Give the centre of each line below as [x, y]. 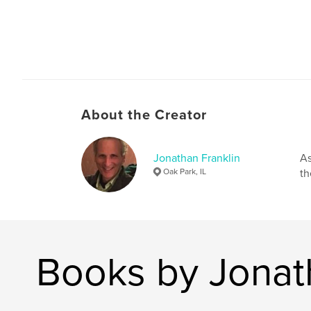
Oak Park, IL [185, 171]
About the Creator [144, 115]
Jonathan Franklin [197, 158]
